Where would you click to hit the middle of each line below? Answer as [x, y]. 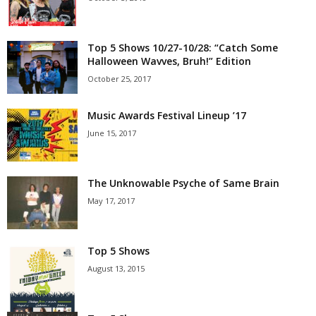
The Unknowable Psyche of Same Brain [183, 183]
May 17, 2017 [111, 201]
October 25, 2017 [119, 79]
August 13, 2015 [116, 268]
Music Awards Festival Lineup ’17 [167, 115]
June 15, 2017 [112, 133]
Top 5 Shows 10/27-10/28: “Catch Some [183, 48]
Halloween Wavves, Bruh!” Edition [169, 61]
